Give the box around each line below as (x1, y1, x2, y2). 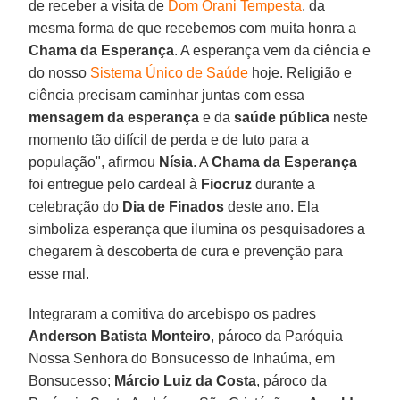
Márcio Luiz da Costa (114, 372, 257, 388)
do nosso (29, 64, 91, 80)
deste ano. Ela (224, 198, 320, 214)
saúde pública (234, 109, 330, 125)
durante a (252, 176, 316, 192)
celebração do (29, 198, 123, 214)
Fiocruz (201, 176, 253, 192)
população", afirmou (29, 154, 160, 170)
